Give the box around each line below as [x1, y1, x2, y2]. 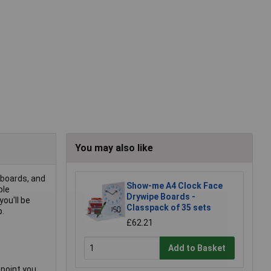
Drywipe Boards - [126, 192, 195, 202]
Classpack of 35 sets [126, 203, 211, 213]
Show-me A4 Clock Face [126, 181, 223, 191]
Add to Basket [168, 243, 226, 253]
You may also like [75, 142, 153, 154]
